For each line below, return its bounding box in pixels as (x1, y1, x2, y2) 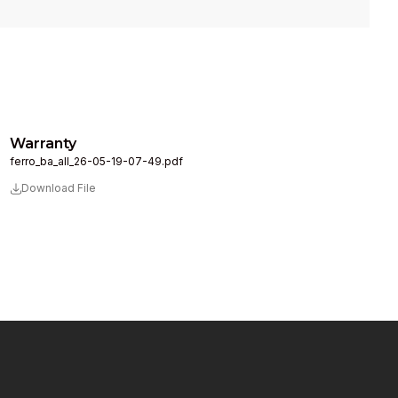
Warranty (9, 135, 76, 152)
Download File (20, 181, 96, 195)
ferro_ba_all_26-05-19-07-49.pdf (9, 155, 183, 168)
